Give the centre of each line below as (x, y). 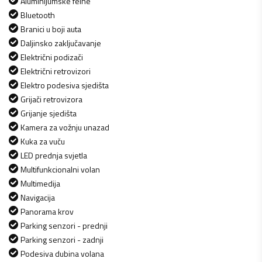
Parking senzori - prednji (64, 225)
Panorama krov (47, 211)
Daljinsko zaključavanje (61, 43)
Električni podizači (52, 57)
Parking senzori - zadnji (62, 239)
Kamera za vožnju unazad (65, 127)
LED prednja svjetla (54, 155)
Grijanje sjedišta (49, 113)
